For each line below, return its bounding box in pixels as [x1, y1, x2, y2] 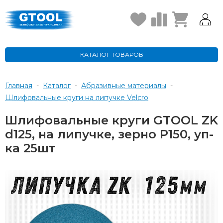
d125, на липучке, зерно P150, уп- [5, 127, 214, 141]
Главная [5, 81, 32, 90]
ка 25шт [5, 141, 55, 155]
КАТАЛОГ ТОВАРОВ [80, 51, 143, 58]
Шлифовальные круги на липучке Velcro [13, 93, 148, 102]
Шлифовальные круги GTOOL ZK [5, 113, 218, 127]
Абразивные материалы [86, 81, 166, 90]
